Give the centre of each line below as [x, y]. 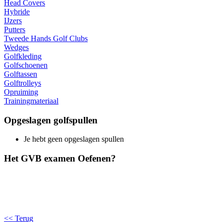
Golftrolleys [23, 83]
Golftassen [21, 74]
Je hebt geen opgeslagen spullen [74, 139]
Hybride [17, 11]
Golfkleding [23, 56]
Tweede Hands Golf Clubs [46, 38]
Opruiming [21, 92]
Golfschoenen [26, 65]
